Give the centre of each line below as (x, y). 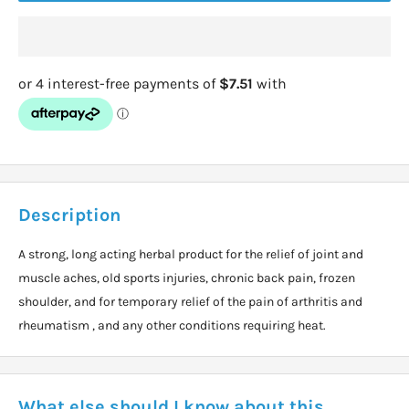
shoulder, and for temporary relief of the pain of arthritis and (190, 302)
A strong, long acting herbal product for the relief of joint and (191, 255)
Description (69, 215)
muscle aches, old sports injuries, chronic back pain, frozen (187, 278)
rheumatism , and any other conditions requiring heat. (172, 326)
